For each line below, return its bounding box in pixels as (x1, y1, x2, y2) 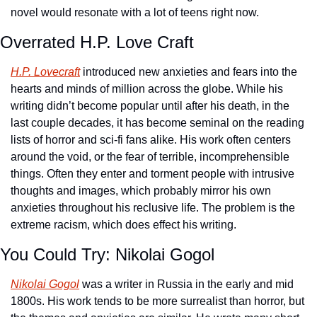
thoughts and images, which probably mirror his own (11, 185, 271, 197)
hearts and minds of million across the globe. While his (11, 83, 283, 96)
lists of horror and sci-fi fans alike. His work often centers (11, 134, 291, 146)
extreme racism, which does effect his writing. (11, 219, 239, 231)
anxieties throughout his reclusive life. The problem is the (11, 202, 295, 214)
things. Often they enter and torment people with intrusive (11, 168, 294, 180)
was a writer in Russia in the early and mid (79, 278, 294, 291)
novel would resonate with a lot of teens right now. (11, 6, 259, 19)
